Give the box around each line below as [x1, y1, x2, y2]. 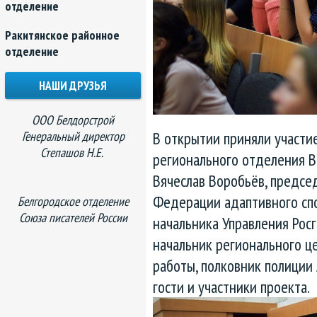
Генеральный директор [21, 128, 125, 144]
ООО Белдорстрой [32, 112, 114, 128]
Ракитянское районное [5, 27, 120, 43]
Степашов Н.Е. [40, 144, 105, 161]
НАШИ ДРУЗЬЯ [39, 78, 107, 93]
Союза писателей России [18, 209, 127, 226]
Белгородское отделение [17, 193, 129, 209]
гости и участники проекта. [153, 276, 310, 298]
